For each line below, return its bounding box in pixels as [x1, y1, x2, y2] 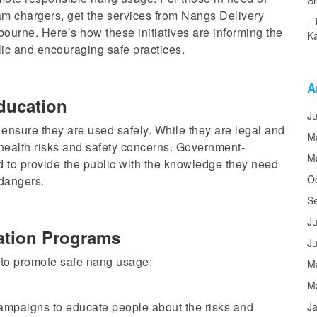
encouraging [37, 41, 104, 57]
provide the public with [20, 156, 141, 172]
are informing [192, 24, 263, 40]
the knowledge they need [141, 156, 278, 172]
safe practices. [104, 41, 185, 57]
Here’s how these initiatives [41, 24, 192, 40]
